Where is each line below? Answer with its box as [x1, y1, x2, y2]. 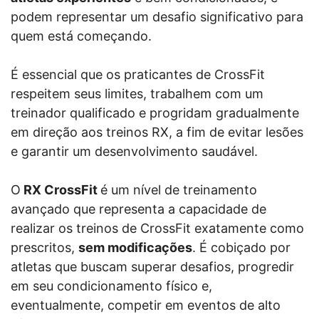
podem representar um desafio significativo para [11, 9, 303, 24]
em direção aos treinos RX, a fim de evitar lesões [11, 124, 303, 140]
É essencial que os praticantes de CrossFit [11, 66, 265, 82]
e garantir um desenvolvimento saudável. [11, 143, 258, 159]
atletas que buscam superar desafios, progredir [11, 258, 294, 274]
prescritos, [11, 239, 78, 255]
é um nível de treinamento [100, 182, 257, 197]
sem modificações [78, 239, 192, 255]
